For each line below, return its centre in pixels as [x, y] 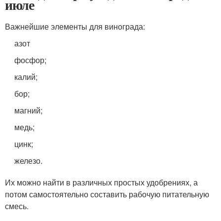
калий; [26, 77]
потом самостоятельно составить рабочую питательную [107, 194]
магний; [29, 110]
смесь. [17, 206]
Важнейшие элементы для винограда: [75, 26]
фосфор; [31, 60]
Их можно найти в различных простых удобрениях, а [101, 182]
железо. [29, 161]
